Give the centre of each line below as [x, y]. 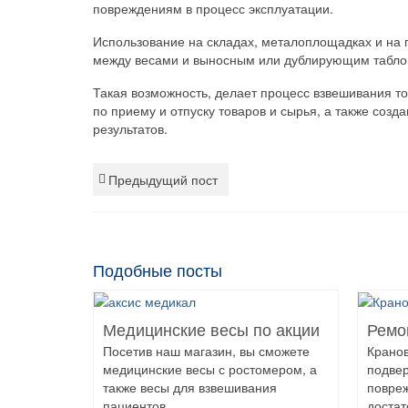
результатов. [130, 129]
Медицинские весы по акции [211, 331]
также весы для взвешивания [190, 388]
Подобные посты [158, 272]
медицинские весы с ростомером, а [210, 369]
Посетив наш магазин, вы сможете [206, 351]
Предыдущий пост [163, 180]
